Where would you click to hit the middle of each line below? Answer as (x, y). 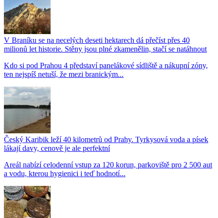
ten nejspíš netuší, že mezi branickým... (64, 74)
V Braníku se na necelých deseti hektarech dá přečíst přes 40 (97, 40)
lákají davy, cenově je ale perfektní (57, 148)
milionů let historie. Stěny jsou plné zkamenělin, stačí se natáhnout (105, 49)
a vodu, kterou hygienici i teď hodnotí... (65, 173)
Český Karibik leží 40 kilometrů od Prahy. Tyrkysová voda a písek (106, 139)
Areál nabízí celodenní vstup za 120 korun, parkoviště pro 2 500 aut (108, 164)
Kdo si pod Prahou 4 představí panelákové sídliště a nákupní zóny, (106, 65)
